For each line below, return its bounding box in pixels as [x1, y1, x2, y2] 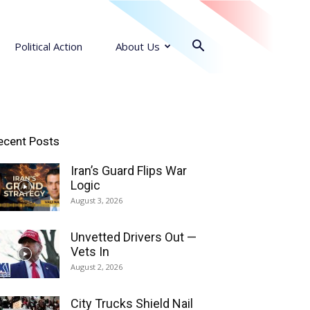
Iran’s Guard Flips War [71, 163, 187, 178]
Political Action [15, 39, 82, 53]
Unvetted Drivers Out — [71, 230, 197, 244]
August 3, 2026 [71, 195, 122, 206]
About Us [116, 39, 160, 53]
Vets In [71, 244, 109, 259]
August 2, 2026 [71, 262, 122, 272]
